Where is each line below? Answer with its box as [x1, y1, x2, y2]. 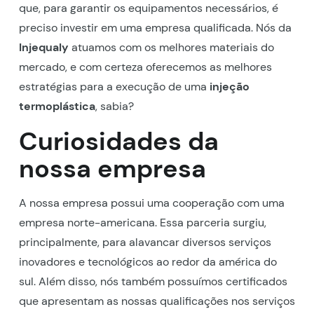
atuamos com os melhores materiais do [68, 39, 274, 55]
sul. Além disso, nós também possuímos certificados [18, 273, 287, 289]
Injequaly [18, 39, 69, 55]
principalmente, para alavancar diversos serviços [18, 234, 271, 250]
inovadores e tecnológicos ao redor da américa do [18, 254, 277, 269]
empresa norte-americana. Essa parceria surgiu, [18, 214, 266, 230]
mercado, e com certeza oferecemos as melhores [18, 59, 272, 74]
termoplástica [18, 98, 95, 114]
